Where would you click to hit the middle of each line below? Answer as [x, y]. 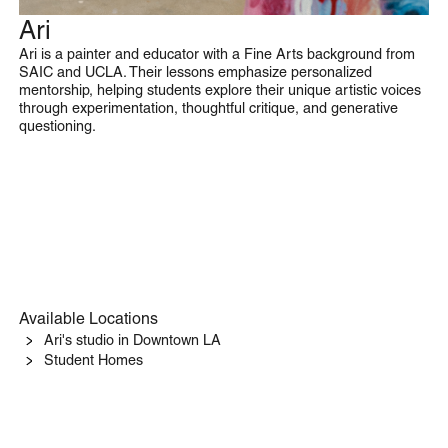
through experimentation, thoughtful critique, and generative [208, 107]
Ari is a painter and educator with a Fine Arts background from [216, 53]
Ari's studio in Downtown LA [132, 339]
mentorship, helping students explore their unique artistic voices [219, 89]
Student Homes [93, 359]
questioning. [57, 125]
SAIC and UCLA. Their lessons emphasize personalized [195, 71]
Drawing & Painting [102, 33]
